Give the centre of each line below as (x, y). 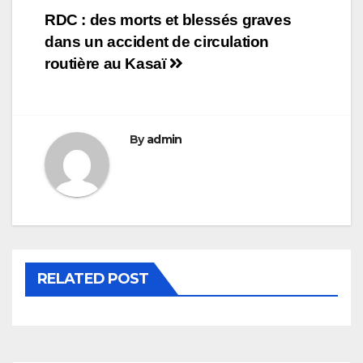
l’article (87, 92)
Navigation (111, 26)
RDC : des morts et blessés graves (168, 20)
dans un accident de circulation (157, 42)
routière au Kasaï (107, 64)
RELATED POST (93, 279)
